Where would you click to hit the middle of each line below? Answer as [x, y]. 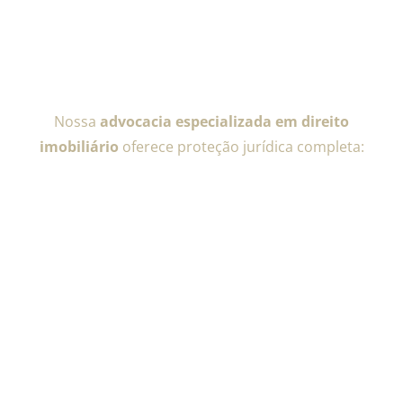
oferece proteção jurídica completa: [241, 147]
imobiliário [79, 147]
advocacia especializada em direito [224, 122]
